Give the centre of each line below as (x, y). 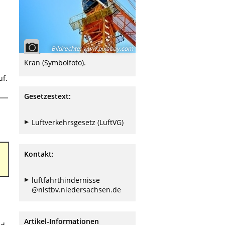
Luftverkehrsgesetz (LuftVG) (78, 123)
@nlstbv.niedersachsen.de (76, 190)
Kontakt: (39, 154)
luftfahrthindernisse (66, 180)
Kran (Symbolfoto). (55, 63)
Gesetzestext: (47, 96)
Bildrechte (66, 48)
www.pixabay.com (107, 48)
